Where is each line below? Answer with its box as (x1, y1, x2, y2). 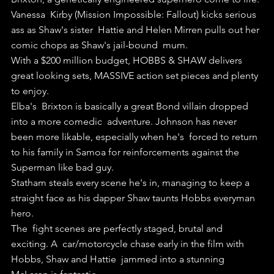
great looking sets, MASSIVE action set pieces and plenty (11, 69, 261, 81)
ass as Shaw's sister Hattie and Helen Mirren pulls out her (11, 23, 262, 35)
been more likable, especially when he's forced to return (11, 130, 260, 143)
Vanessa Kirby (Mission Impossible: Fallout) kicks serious (11, 8, 259, 20)
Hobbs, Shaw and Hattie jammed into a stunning (11, 253, 227, 265)
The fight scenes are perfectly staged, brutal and (11, 222, 225, 234)
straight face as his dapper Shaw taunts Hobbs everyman (11, 191, 257, 204)
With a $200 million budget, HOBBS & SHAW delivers (11, 54, 245, 66)
